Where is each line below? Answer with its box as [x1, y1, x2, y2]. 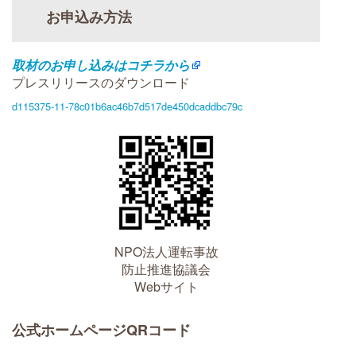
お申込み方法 [45, 6, 132, 27]
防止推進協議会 [122, 259, 211, 278]
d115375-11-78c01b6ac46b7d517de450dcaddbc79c [12, 98, 242, 114]
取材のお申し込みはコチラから [12, 55, 190, 74]
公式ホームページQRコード [12, 319, 191, 340]
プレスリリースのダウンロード [12, 72, 190, 91]
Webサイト [133, 277, 199, 296]
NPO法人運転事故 [114, 242, 219, 261]
